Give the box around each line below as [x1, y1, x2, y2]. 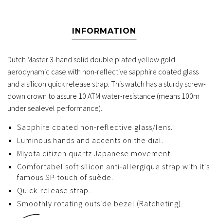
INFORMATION [72, 26, 136, 36]
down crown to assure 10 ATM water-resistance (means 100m [7, 91, 200, 101]
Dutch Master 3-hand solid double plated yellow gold [7, 54, 175, 65]
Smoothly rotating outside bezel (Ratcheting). [17, 199, 183, 209]
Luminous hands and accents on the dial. [17, 135, 163, 145]
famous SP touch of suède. [17, 172, 113, 182]
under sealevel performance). [7, 103, 102, 113]
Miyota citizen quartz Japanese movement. [17, 148, 172, 159]
